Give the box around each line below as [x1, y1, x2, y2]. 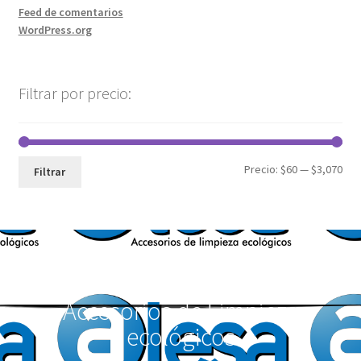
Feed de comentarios [18, 5, 123, 20]
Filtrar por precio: [18, 82, 131, 103]
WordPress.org [18, 23, 92, 38]
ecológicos [126, 320, 235, 353]
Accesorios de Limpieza [62, 294, 299, 327]
